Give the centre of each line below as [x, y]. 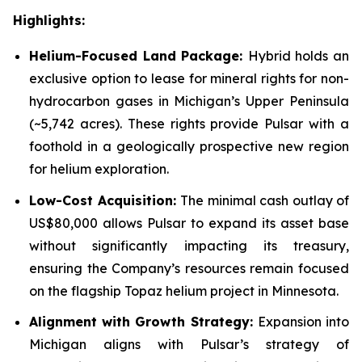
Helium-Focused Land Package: [139, 56]
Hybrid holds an [299, 56]
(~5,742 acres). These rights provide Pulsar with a [189, 124]
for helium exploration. [99, 169]
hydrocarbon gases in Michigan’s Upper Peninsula [189, 101]
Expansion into [303, 322]
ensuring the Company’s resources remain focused [189, 268]
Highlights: [49, 20]
